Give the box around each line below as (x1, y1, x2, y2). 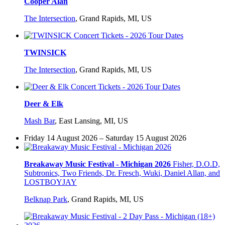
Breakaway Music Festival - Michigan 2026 (24, 160, 171, 169)
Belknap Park (24, 195, 67, 204)
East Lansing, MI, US (59, 117, 128, 126)
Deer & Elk (24, 99, 63, 108)
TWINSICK (24, 48, 66, 57)
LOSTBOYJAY (24, 178, 77, 187)
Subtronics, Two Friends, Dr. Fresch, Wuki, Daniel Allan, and (24, 169, 220, 178)
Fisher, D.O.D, (173, 160, 220, 169)
